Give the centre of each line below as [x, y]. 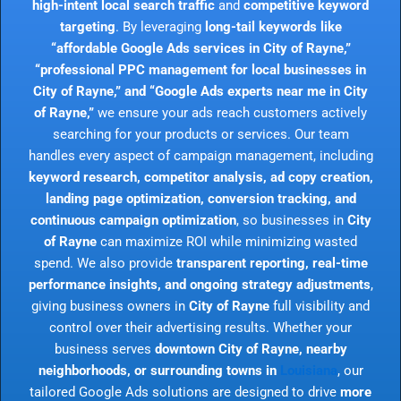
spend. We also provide [105, 263]
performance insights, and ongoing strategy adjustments [199, 284]
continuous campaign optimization [133, 220]
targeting [87, 26]
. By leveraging [160, 26]
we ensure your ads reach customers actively [230, 112]
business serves [104, 349]
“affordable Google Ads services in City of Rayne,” [200, 48]
